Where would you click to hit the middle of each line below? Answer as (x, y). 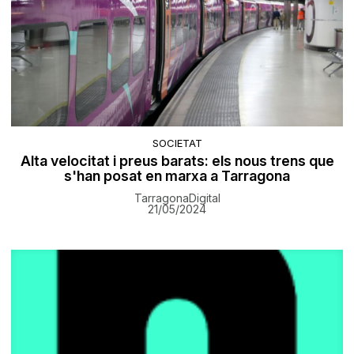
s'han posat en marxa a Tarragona (177, 176)
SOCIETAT (177, 143)
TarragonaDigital (177, 198)
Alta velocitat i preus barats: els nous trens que (177, 161)
